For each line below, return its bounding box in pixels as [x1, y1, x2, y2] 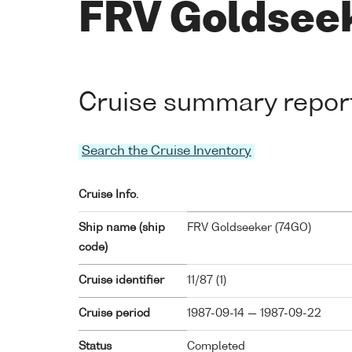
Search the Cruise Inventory [82, 145, 251, 159]
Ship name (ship [79, 222, 165, 234]
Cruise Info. [79, 189, 138, 201]
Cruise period [79, 308, 150, 320]
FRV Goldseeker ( [187, 222, 278, 234]
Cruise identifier [79, 275, 164, 287]
